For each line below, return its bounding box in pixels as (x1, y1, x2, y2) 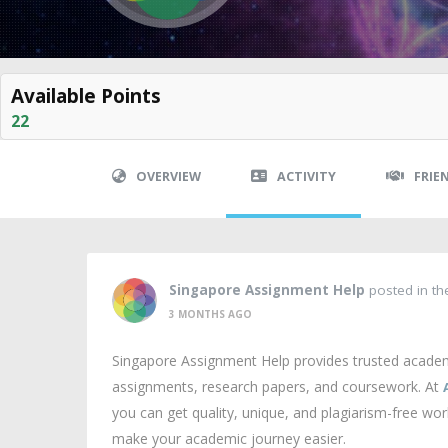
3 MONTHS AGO (169, 306, 252, 321)
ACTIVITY (277, 168, 336, 185)
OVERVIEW (136, 168, 201, 185)
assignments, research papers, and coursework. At (112, 377, 443, 396)
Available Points (11, 83, 161, 109)
